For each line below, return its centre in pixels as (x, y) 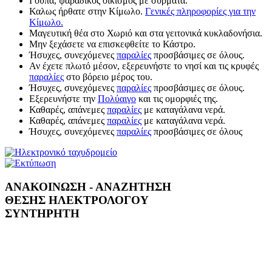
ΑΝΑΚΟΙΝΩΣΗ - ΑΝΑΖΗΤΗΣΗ (88, 186)
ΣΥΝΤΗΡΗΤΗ (42, 213)
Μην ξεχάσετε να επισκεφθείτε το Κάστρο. (112, 44)
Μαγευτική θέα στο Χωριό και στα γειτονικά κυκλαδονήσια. (146, 33)
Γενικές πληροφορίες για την (200, 11)
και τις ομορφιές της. (177, 99)
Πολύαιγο (117, 99)
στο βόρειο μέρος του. (108, 77)
